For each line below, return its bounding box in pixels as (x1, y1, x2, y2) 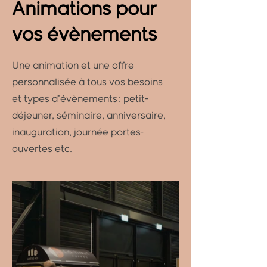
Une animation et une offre (12, 61, 134, 70)
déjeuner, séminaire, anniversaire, (12, 111, 166, 120)
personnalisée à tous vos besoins (12, 78, 163, 87)
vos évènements (12, 26, 157, 44)
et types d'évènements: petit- (12, 95, 148, 104)
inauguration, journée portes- (12, 128, 144, 137)
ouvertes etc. (12, 145, 72, 154)
